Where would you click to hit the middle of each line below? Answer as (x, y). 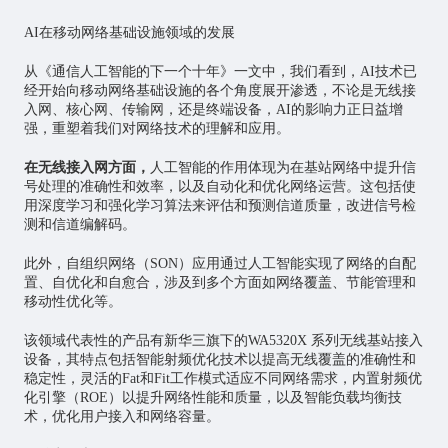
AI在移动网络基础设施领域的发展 (129, 33)
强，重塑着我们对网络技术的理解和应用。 (156, 129)
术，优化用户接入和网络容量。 (121, 417)
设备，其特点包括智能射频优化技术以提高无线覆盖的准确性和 (219, 360)
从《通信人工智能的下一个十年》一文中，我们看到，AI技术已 (220, 72)
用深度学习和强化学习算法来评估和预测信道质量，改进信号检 (219, 206)
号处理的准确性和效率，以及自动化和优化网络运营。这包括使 (219, 187)
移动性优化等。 (72, 302)
